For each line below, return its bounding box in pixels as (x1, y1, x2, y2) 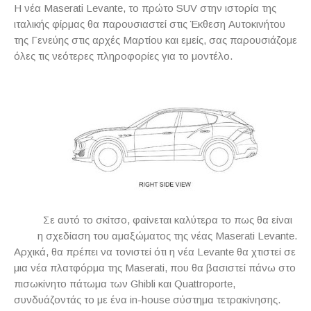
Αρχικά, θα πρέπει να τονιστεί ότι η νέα (14, 246, 197, 258)
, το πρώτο (123, 2, 176, 14)
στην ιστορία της (197, 2, 276, 14)
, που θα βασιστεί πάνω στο (165, 262, 296, 274)
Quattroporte (174, 278, 233, 289)
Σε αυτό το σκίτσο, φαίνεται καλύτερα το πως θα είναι (42, 214, 292, 226)
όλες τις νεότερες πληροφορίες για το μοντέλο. (14, 50, 233, 62)
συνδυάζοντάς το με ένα (14, 294, 130, 305)
